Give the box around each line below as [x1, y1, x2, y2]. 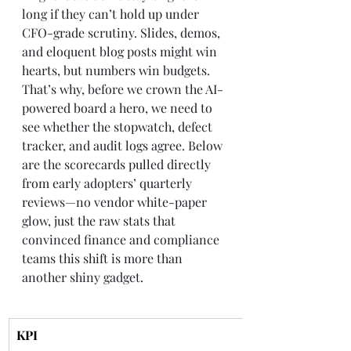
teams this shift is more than [22, 250, 186, 266]
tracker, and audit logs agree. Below [22, 137, 226, 154]
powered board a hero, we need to [22, 100, 215, 116]
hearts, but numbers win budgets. [22, 62, 213, 78]
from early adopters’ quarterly [22, 175, 195, 191]
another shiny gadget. [22, 269, 143, 285]
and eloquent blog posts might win [22, 43, 220, 60]
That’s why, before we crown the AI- [22, 81, 223, 97]
